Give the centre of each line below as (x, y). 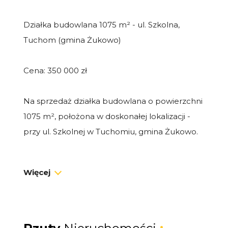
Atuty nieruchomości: (64, 162)
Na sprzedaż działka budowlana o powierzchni (113, 101)
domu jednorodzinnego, (70, 208)
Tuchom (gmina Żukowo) (72, 40)
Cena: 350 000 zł (55, 70)
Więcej (37, 172)
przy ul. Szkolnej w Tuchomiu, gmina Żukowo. (111, 131)
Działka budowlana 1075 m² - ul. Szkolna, (102, 24)
